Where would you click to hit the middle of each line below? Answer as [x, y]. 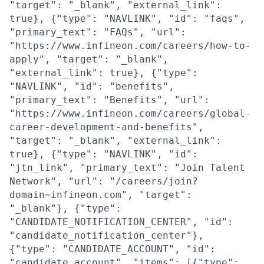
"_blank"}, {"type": [65, 208]
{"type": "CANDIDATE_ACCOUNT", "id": [113, 249]
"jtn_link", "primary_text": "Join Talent [127, 168]
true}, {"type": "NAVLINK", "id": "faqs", [127, 19]
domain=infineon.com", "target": [101, 195]
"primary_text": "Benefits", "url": [110, 100]
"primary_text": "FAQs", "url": [98, 32]
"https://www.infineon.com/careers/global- [130, 113]
